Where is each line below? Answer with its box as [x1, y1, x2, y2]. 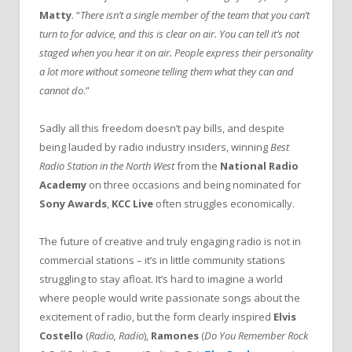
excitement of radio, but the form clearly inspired [39, 310, 273, 324]
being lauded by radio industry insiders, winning [39, 140, 270, 155]
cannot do [39, 82, 83, 97]
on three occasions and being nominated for [86, 178, 301, 192]
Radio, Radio [89, 328, 144, 343]
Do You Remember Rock [204, 328, 308, 343]
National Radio [220, 159, 299, 174]
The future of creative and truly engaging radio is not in [39, 234, 301, 249]
